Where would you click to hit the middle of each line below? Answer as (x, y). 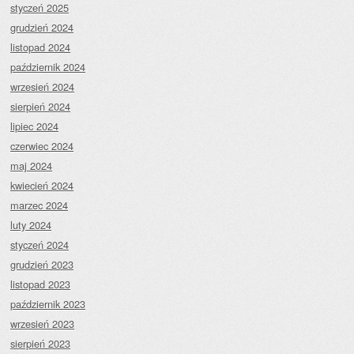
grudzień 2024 (42, 28)
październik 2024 (48, 67)
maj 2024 (31, 166)
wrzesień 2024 (42, 87)
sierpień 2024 (40, 107)
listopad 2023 (40, 284)
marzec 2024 (39, 205)
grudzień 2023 (42, 265)
